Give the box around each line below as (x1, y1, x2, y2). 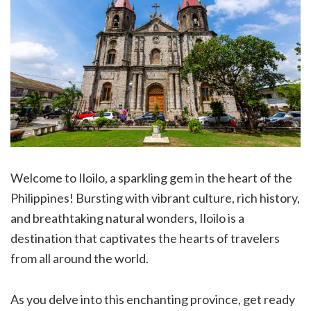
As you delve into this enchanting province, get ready (10, 291, 295, 307)
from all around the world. (10, 250, 149, 266)
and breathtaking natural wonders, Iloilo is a (10, 210, 244, 226)
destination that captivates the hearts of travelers (10, 230, 280, 246)
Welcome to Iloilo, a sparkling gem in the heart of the (10, 169, 292, 185)
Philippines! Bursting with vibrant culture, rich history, (10, 190, 300, 205)
